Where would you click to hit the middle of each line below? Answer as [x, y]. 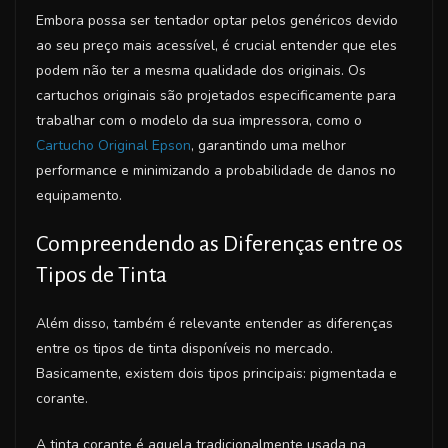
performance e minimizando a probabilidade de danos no [216, 170]
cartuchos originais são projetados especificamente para [216, 95]
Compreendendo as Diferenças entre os [219, 243]
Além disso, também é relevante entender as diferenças [214, 323]
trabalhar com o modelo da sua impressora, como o [199, 120]
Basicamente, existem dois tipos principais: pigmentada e [216, 373]
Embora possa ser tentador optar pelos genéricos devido [217, 20]
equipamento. [79, 195]
